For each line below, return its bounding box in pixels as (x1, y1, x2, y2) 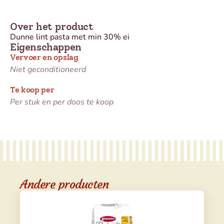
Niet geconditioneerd (10, 63, 86, 75)
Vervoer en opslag (10, 52, 78, 62)
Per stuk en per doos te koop (10, 96, 113, 107)
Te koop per (10, 84, 54, 94)
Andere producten (20, 176, 109, 192)
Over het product (10, 20, 93, 32)
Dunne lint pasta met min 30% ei (10, 31, 129, 42)
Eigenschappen (10, 40, 81, 53)
